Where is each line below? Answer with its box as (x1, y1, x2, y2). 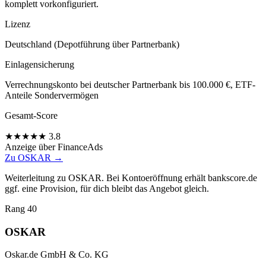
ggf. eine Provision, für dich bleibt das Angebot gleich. (5, 183, 209, 194)
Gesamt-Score (5, 110, 58, 121)
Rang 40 (5, 203, 37, 214)
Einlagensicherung (5, 59, 74, 69)
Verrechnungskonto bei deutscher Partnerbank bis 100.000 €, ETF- (5, 79, 255, 90)
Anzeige (5, 141, 36, 152)
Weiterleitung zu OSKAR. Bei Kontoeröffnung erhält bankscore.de (5, 172, 257, 183)
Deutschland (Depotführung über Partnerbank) (5, 39, 179, 49)
